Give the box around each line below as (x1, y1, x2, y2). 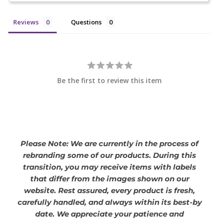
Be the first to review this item (57, 76, 162, 86)
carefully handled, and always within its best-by (17, 197, 202, 207)
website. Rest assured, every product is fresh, (24, 186, 195, 196)
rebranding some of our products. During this (23, 151, 196, 160)
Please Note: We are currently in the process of (21, 139, 198, 149)
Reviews (13, 18, 39, 27)
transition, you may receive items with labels (23, 162, 196, 172)
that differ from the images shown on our (30, 174, 189, 184)
